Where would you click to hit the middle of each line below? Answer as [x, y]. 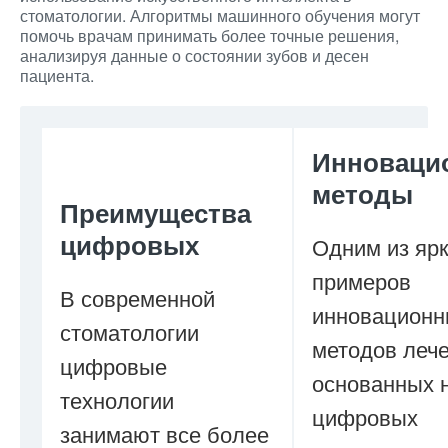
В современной [137, 297]
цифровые [113, 365]
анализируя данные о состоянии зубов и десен [194, 55]
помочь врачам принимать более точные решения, [209, 35]
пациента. [57, 75]
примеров [361, 280]
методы [362, 193]
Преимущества [155, 212]
